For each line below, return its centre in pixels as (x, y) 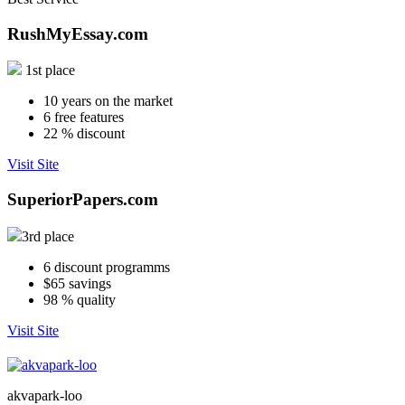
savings (90, 283)
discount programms (112, 267)
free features (89, 118)
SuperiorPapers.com (83, 200)
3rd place (48, 236)
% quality (87, 299)
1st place (50, 71)
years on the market (117, 101)
